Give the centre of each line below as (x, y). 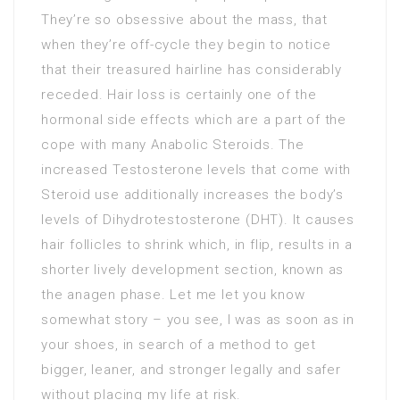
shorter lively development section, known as (193, 270)
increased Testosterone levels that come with (196, 170)
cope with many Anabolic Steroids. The (173, 145)
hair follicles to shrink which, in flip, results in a (197, 245)
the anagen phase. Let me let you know (173, 295)
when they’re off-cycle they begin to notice (186, 45)
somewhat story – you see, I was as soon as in (198, 320)
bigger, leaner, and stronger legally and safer (191, 370)
